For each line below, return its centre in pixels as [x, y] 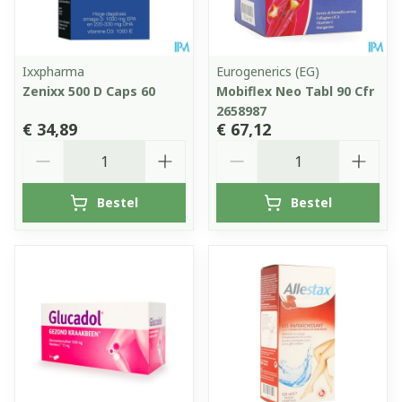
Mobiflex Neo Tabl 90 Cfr [295, 91]
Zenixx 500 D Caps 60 [89, 91]
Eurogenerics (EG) [268, 71]
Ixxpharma [53, 71]
